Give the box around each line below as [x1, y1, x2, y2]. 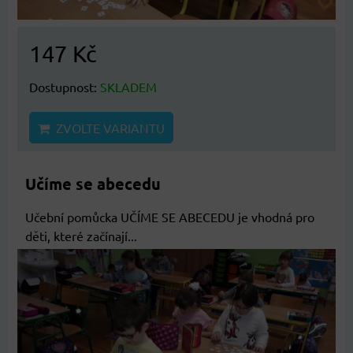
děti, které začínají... [25, 227, 137, 243]
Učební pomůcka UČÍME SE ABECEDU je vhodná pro [25, 208, 314, 225]
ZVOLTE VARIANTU [50, 119, 165, 136]
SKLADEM [100, 78, 157, 95]
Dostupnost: [29, 78, 100, 95]
